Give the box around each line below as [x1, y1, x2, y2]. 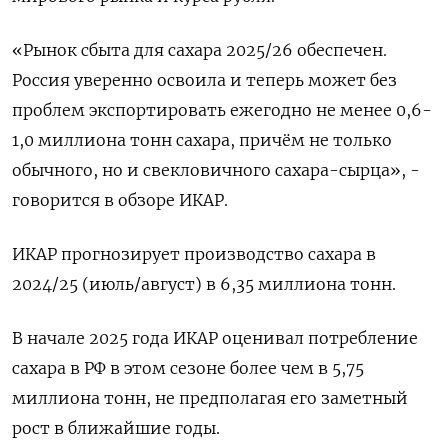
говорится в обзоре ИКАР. [12, 189, 228, 210]
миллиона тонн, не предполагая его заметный [12, 387, 408, 408]
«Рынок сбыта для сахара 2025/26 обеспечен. [12, 39, 387, 60]
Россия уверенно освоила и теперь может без [12, 69, 397, 90]
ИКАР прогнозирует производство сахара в [12, 243, 376, 264]
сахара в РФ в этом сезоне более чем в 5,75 [12, 357, 364, 378]
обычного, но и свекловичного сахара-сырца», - [12, 159, 420, 180]
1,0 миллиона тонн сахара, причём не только [12, 129, 392, 150]
